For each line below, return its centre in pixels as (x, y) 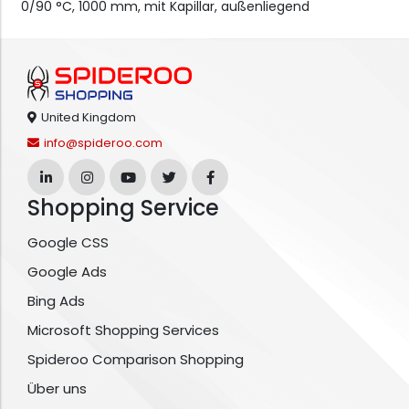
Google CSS (68, 243)
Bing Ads (56, 301)
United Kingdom (89, 118)
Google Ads (67, 272)
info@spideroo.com (103, 143)
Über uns (57, 389)
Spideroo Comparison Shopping (136, 360)
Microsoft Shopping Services (123, 330)
